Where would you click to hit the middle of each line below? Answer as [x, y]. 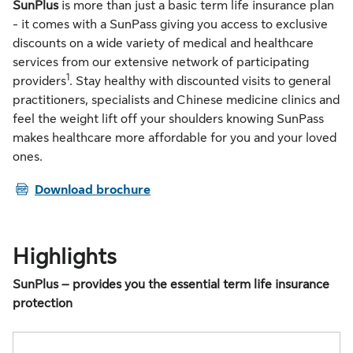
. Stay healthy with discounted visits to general [200, 81]
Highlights [65, 257]
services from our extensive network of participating [161, 62]
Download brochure [93, 190]
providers [39, 81]
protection [43, 303]
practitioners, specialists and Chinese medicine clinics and [176, 100]
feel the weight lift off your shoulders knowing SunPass [168, 119]
